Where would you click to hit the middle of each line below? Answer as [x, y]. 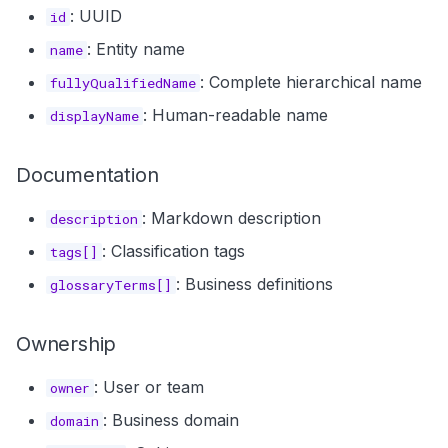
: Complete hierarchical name [311, 82]
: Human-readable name [235, 115]
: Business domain [171, 420]
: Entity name [136, 49]
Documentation [87, 175]
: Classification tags [173, 251]
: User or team [149, 387]
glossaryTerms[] [111, 285]
